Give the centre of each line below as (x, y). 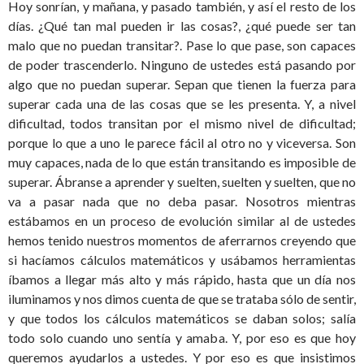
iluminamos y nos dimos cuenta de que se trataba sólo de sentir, (182, 299)
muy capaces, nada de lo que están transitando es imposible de (182, 162)
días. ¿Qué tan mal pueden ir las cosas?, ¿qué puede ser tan (182, 26)
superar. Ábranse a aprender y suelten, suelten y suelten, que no (182, 182)
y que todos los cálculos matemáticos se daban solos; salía (182, 318)
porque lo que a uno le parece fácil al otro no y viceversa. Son (182, 143)
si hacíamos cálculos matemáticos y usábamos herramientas (182, 260)
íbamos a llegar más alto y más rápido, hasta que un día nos (182, 279)
